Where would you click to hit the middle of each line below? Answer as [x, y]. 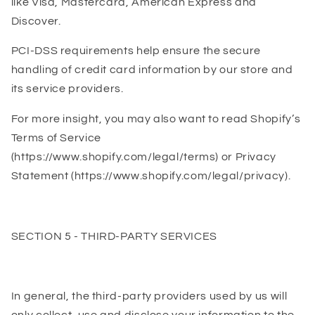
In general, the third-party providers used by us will [149, 296]
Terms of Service [56, 138]
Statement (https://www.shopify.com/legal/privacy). [151, 176]
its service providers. [67, 89]
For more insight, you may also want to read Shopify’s [156, 119]
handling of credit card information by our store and [152, 70]
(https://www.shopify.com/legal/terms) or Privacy [143, 157]
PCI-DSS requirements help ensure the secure [136, 51]
